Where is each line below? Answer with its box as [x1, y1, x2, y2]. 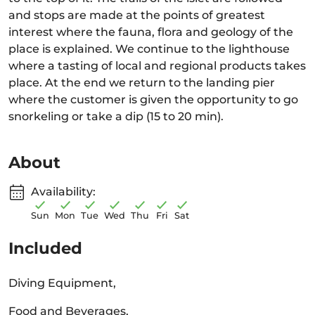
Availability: [31, 185, 96, 198]
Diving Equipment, [8, 276, 116, 290]
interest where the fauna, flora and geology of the [8, 25, 293, 39]
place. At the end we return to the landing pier [8, 76, 275, 89]
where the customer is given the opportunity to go [8, 93, 298, 106]
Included [8, 238, 82, 258]
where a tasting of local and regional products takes [8, 59, 306, 72]
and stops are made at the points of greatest [8, 8, 265, 22]
